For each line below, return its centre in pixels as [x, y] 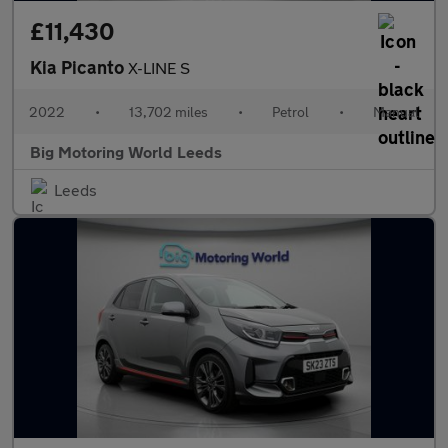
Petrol [290, 111]
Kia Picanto [79, 67]
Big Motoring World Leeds [126, 151]
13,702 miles [168, 111]
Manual [396, 111]
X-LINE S [159, 67]
